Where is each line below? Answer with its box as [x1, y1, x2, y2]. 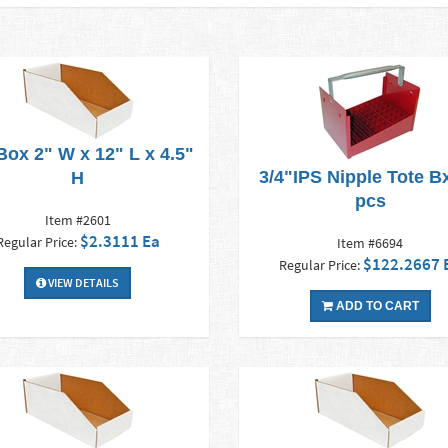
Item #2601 [44, 211, 111, 230]
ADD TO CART [332, 299, 419, 314]
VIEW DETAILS [46, 275, 120, 291]
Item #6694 [337, 234, 404, 253]
